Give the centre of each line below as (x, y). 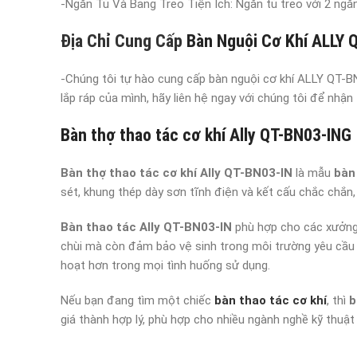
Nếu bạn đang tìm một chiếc (137, 300)
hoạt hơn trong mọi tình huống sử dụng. (165, 265)
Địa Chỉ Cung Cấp (122, 41)
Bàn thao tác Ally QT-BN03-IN (146, 227)
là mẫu (313, 173)
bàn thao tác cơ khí (271, 300)
